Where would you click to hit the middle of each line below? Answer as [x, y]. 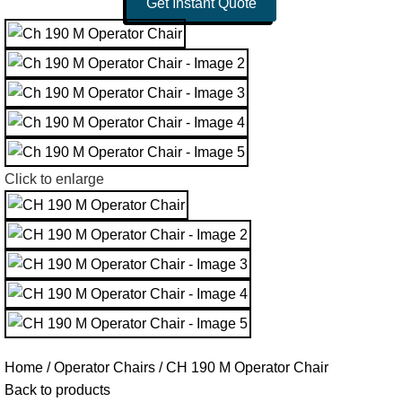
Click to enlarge [54, 179]
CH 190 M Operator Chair [247, 368]
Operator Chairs [106, 368]
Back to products [57, 390]
